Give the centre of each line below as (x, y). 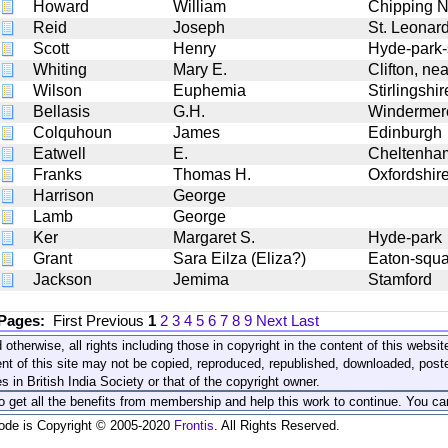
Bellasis (61, 111)
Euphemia (209, 90)
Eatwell (59, 153)
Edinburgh (405, 132)
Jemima (201, 279)
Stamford (400, 279)
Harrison (63, 195)
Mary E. (200, 69)
